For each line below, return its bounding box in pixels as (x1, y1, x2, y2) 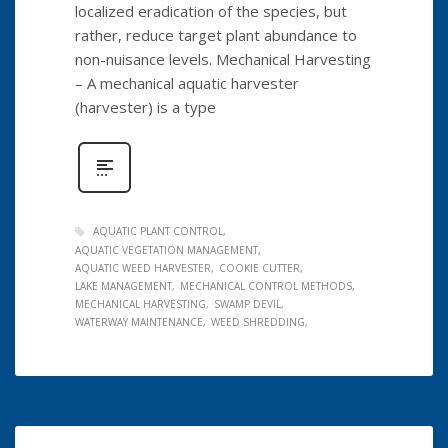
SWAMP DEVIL (214, 297, 281, 312)
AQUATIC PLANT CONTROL (93, 223, 223, 238)
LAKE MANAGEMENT (75, 279, 172, 294)
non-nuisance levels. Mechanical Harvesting (75, 48, 371, 69)
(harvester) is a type (75, 96, 216, 117)
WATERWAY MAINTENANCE (75, 315, 203, 330)
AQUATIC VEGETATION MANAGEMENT (75, 243, 258, 258)
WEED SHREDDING (211, 315, 305, 330)
